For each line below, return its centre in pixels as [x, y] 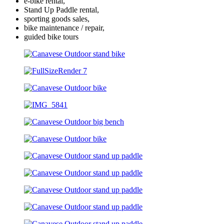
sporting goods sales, [57, 19]
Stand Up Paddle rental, [61, 10]
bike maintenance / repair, [64, 28]
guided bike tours [51, 37]
